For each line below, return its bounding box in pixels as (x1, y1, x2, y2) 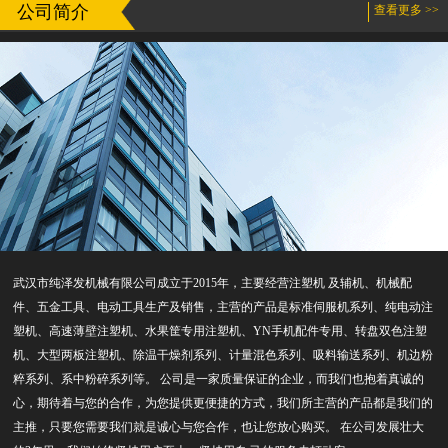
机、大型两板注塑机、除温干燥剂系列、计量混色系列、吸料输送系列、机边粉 (13, 347, 434, 362)
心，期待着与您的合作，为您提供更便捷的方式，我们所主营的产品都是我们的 (13, 395, 434, 410)
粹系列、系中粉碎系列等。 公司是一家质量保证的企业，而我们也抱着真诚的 (13, 371, 425, 386)
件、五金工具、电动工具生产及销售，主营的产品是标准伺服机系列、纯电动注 (13, 299, 434, 314)
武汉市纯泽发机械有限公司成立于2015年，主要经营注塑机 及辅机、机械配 (13, 275, 413, 290)
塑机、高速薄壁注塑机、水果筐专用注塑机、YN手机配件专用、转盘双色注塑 (13, 323, 428, 338)
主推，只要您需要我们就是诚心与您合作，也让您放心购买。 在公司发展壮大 (13, 419, 425, 434)
